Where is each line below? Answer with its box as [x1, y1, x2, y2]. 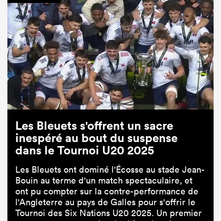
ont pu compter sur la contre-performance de [15, 185, 198, 197]
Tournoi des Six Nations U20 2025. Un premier [15, 207, 202, 219]
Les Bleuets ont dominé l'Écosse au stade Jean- [15, 163, 205, 175]
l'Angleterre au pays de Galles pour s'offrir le [15, 196, 195, 208]
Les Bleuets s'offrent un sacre [15, 117, 173, 133]
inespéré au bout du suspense [15, 130, 178, 145]
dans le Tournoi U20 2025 [15, 142, 154, 157]
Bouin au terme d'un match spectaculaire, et [15, 174, 192, 186]
